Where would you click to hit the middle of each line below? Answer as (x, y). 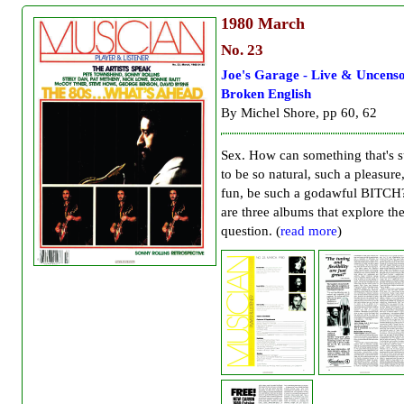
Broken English (266, 93)
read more (309, 230)
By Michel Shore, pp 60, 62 (299, 112)
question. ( (251, 230)
